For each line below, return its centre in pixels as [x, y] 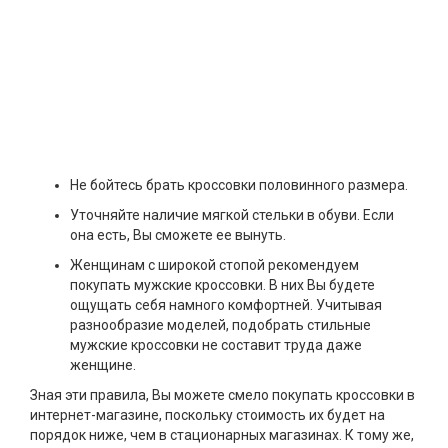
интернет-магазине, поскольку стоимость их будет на [207, 415]
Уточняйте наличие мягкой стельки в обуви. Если [232, 215]
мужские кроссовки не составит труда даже [216, 345]
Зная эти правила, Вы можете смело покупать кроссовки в [222, 395]
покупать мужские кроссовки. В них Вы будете [222, 285]
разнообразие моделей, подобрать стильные [220, 325]
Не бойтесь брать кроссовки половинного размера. [239, 185]
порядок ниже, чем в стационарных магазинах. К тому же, [222, 435]
